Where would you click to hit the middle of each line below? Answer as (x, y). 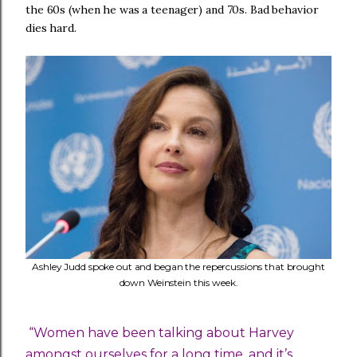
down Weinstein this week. (178, 282)
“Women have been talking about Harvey (161, 333)
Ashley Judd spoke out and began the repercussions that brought (178, 267)
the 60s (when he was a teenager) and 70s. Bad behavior (172, 10)
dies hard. (51, 28)
